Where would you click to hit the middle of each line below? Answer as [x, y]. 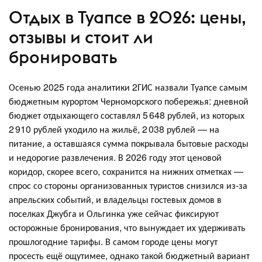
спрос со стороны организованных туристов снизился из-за [128, 185]
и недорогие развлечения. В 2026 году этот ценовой [115, 157]
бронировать [63, 57]
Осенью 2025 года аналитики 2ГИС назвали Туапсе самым [128, 87]
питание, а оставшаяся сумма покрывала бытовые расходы [129, 143]
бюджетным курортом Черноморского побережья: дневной [129, 101]
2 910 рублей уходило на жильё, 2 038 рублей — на [114, 129]
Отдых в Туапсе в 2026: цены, [127, 17]
